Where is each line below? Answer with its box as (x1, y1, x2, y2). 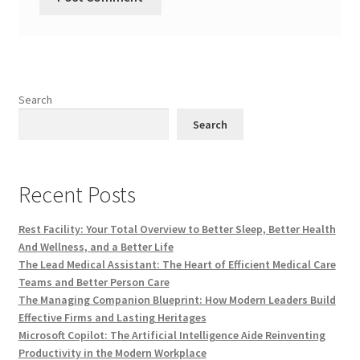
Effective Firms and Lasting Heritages (18, 310, 207, 325)
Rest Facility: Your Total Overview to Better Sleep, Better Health (18, 222, 336, 237)
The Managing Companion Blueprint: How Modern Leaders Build (18, 292, 336, 308)
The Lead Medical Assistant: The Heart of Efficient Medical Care (18, 257, 336, 272)
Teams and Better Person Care (18, 275, 170, 290)
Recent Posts (18, 180, 136, 210)
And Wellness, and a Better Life (18, 239, 174, 255)
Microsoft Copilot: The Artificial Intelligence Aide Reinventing (18, 328, 325, 343)
